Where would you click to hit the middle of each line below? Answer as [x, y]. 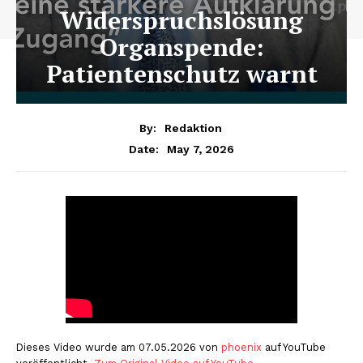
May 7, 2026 [201, 149]
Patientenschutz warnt [181, 74]
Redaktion [193, 128]
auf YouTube [294, 347]
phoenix [241, 347]
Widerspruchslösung [181, 20]
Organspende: [181, 47]
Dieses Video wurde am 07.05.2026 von [119, 347]
